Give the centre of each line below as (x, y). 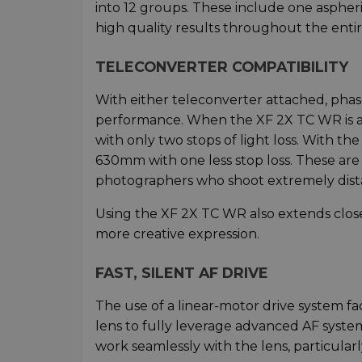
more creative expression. (177, 234)
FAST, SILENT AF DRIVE (182, 272)
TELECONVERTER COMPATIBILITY (222, 66)
